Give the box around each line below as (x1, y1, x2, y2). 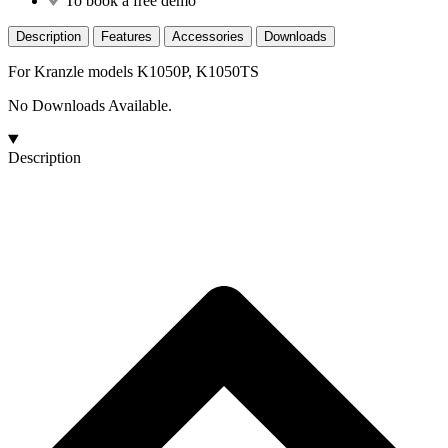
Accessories (172, 28, 244, 44)
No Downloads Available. (8, 96, 172, 114)
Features (101, 28, 152, 44)
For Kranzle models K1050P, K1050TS (8, 62, 259, 80)
